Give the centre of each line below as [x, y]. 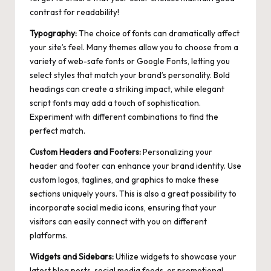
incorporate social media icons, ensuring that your [123, 208]
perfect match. [57, 131]
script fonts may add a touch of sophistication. [115, 103]
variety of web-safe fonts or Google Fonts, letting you [130, 61]
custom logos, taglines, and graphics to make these [124, 180]
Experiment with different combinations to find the [124, 117]
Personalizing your [177, 152]
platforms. [49, 236]
